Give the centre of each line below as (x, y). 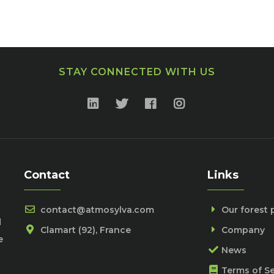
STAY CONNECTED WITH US (137, 72)
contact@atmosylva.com (96, 210)
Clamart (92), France (84, 230)
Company (243, 230)
